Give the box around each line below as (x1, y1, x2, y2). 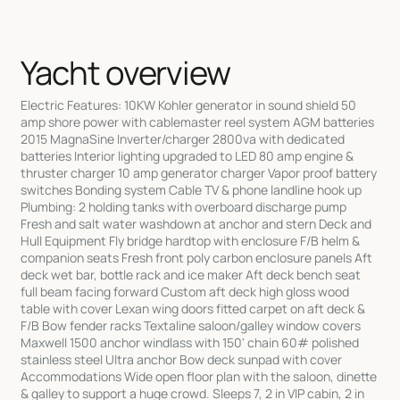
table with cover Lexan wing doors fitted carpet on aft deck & (21, 300, 366, 318)
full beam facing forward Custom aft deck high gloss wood (21, 283, 350, 301)
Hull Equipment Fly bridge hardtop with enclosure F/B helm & (21, 232, 361, 250)
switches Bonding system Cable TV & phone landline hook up (21, 181, 362, 199)
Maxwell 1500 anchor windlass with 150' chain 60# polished (21, 334, 360, 352)
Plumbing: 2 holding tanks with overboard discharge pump (21, 198, 347, 216)
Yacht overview (21, 49, 231, 95)
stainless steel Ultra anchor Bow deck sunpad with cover (21, 351, 343, 369)
